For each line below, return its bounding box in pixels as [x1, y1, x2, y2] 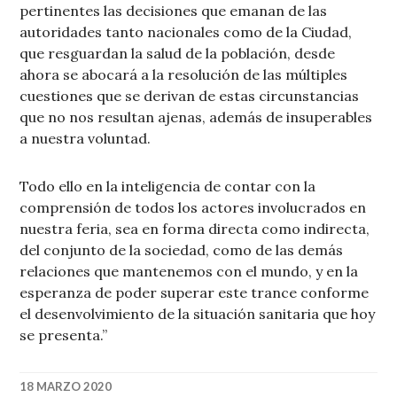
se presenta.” [19, 326, 108, 345]
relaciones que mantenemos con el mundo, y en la [19, 262, 359, 281]
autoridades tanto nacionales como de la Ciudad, [19, 23, 353, 42]
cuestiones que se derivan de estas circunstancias [19, 87, 360, 105]
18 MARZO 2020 [19, 379, 113, 394]
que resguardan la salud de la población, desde [19, 44, 336, 63]
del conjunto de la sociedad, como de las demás [19, 241, 344, 260]
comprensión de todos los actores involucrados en [19, 198, 367, 217]
